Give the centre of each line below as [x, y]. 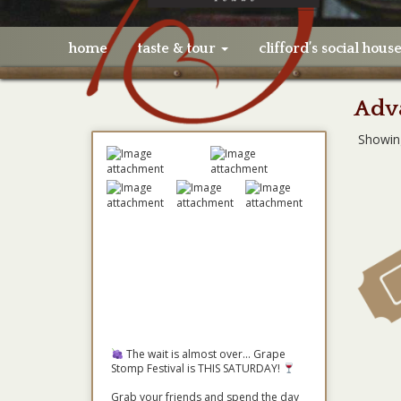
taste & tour [178, 48]
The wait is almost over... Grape [204, 354]
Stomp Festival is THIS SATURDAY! [197, 368]
